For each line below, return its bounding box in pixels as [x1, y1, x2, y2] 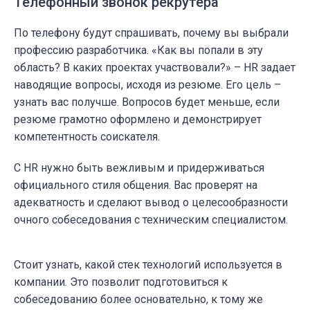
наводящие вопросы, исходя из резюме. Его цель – [14, 77, 281, 91]
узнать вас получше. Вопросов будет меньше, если [14, 95, 280, 109]
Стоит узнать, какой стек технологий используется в [14, 257, 282, 271]
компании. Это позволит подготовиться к [14, 275, 228, 289]
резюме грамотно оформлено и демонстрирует [14, 112, 262, 126]
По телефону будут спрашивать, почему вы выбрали [14, 26, 289, 39]
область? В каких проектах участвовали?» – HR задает [14, 60, 295, 74]
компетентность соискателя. [14, 129, 160, 143]
